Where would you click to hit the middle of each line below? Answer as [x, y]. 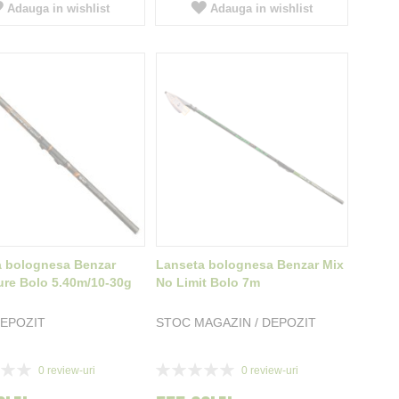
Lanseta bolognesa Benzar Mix [249, 265]
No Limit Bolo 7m [208, 283]
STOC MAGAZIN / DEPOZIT [236, 323]
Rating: [175, 367]
